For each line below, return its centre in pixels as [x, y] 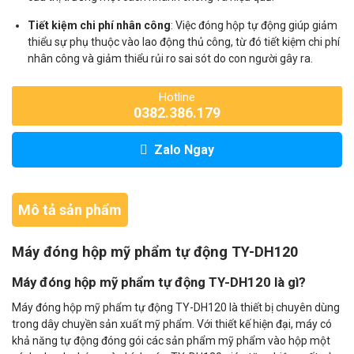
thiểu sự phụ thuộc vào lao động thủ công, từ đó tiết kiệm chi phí [184, 42]
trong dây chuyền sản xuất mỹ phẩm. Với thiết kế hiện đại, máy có [172, 324]
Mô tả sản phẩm [70, 210]
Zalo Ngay [184, 150]
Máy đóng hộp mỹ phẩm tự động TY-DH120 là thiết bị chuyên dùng [176, 307]
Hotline [177, 97]
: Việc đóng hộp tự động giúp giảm [254, 25]
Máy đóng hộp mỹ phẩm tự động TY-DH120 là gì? [159, 282]
